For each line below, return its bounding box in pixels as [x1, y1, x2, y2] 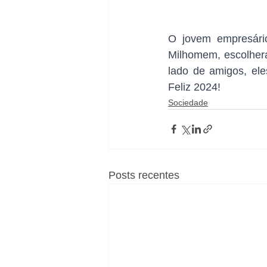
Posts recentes [108, 169, 179, 181]
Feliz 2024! [168, 80, 221, 93]
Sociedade [168, 97, 208, 107]
